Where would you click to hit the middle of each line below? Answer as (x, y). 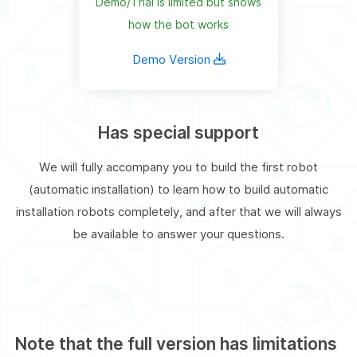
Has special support (178, 132)
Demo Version (173, 59)
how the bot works (178, 24)
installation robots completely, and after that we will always (178, 211)
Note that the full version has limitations (177, 343)
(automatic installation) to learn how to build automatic (178, 189)
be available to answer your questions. (178, 233)
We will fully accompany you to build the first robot (178, 167)
